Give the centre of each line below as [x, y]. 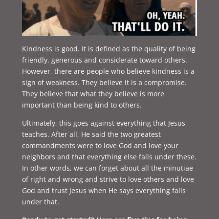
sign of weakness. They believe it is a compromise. [104, 83]
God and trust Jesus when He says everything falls [104, 191]
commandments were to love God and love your [100, 146]
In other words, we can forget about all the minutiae [107, 168]
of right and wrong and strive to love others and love [108, 179]
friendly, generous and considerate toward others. [104, 60]
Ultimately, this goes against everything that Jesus [103, 123]
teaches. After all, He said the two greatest [91, 134]
